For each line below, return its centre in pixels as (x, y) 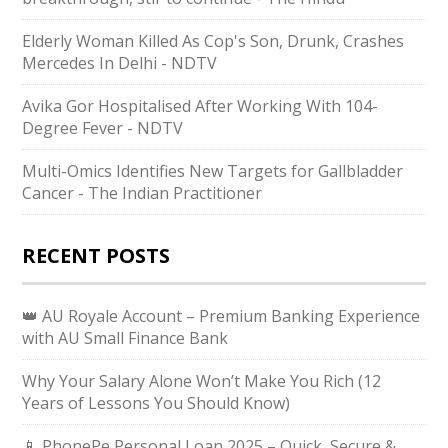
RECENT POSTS (96, 255)
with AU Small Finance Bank (125, 338)
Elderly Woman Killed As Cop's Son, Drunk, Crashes (213, 41)
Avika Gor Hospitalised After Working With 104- (200, 106)
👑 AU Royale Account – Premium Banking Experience (221, 316)
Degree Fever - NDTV (103, 128)
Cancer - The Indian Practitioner (142, 193)
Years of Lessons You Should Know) (156, 403)
